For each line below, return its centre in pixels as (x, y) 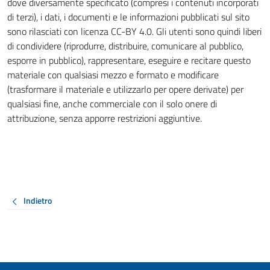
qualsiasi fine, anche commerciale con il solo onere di (112, 104)
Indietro (38, 201)
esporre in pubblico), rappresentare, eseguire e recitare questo (129, 60)
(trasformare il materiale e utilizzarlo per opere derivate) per (125, 89)
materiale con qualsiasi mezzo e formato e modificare (113, 75)
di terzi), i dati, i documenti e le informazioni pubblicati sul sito (128, 17)
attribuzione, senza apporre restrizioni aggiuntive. (105, 118)
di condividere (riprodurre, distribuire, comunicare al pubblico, (125, 46)
